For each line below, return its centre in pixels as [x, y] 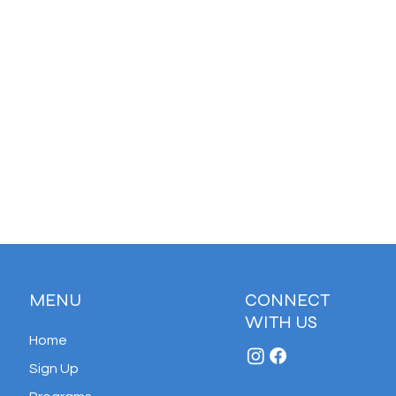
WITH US [281, 322]
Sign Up [53, 369]
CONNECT [287, 300]
